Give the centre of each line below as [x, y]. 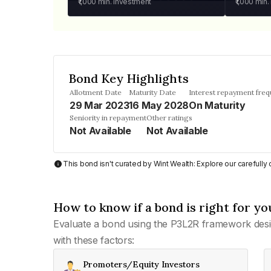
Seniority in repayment [108, 118]
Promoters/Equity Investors [141, 264]
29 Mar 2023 [100, 105]
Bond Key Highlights [129, 78]
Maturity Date [153, 92]
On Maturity [217, 105]
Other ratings [169, 118]
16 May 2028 [159, 105]
